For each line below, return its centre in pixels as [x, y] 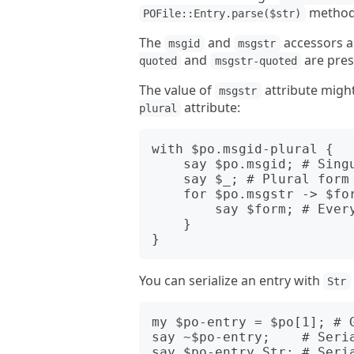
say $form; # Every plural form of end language [183, 209]
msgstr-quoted [256, 61]
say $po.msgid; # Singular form [168, 164]
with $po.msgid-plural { [243, 149]
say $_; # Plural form [168, 179]
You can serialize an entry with [231, 281]
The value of [177, 90]
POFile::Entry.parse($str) [222, 13]
